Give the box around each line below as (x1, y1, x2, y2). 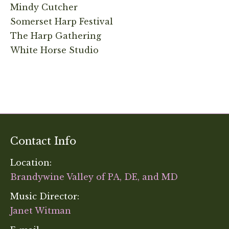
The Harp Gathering (10, 30, 101, 41)
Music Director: (10, 191, 79, 201)
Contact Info (10, 134, 76, 147)
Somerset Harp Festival (10, 16, 113, 27)
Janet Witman (10, 205, 71, 216)
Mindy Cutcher (10, 2, 78, 12)
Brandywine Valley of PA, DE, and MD (10, 171, 178, 182)
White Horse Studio (10, 44, 99, 55)
